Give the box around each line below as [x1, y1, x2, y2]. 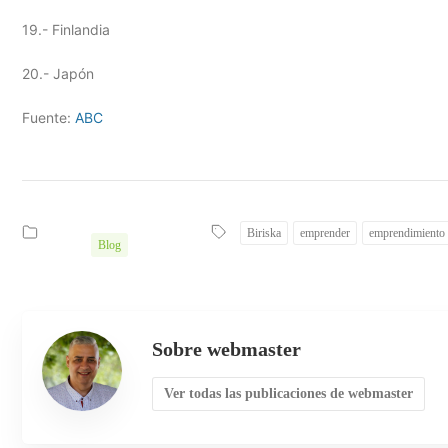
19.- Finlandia [22, 20, 110, 38]
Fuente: [22, 108, 75, 126]
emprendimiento [369, 225, 446, 240]
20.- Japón [22, 64, 94, 82]
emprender [300, 225, 351, 240]
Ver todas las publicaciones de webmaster [164, 385, 413, 401]
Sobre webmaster [152, 337, 301, 360]
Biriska [247, 225, 282, 240]
